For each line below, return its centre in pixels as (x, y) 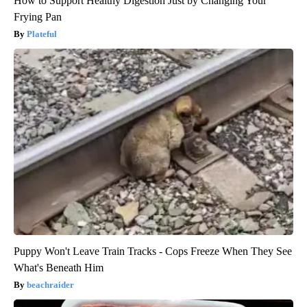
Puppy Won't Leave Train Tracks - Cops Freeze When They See (153, 251)
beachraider (50, 284)
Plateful (42, 34)
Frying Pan (38, 16)
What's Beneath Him (59, 267)
